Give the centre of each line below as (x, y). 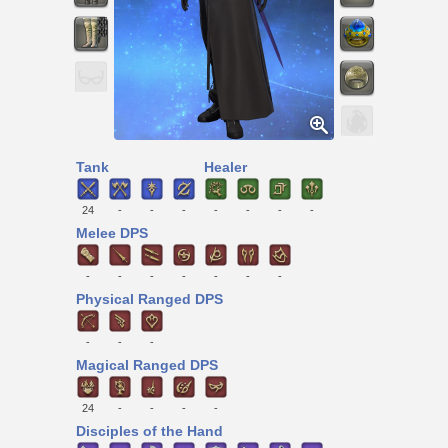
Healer (225, 167)
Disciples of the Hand (149, 431)
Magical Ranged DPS (147, 365)
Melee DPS (112, 233)
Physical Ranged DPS (149, 299)
